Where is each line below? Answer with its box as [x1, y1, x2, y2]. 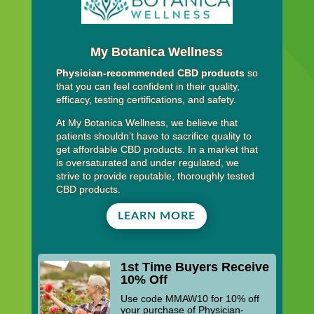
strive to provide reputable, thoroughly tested [55, 170, 254, 182]
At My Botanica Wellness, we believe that [55, 117, 238, 129]
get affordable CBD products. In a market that [55, 144, 258, 156]
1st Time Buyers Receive [121, 259, 270, 274]
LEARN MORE [118, 210, 196, 222]
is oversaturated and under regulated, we [55, 157, 239, 169]
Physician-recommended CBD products [55, 67, 245, 79]
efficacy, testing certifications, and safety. [55, 94, 236, 106]
